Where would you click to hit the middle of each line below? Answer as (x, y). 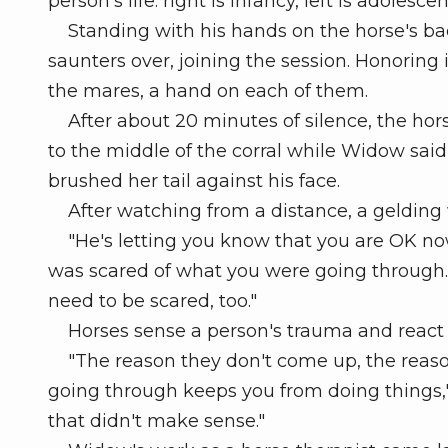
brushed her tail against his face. (194, 181)
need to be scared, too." (152, 301)
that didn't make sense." (156, 421)
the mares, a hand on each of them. (208, 91)
